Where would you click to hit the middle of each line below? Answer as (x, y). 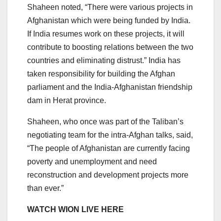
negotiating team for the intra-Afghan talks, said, (110, 135)
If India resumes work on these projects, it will (106, 34)
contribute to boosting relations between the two (110, 47)
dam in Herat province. (68, 100)
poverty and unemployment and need (92, 161)
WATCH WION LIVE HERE (75, 209)
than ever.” (46, 188)
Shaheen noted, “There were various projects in (110, 7)
